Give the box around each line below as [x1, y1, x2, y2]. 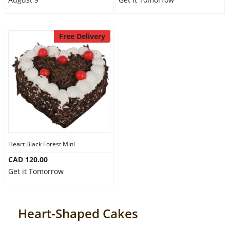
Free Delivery [59, 31, 105, 41]
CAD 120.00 [8, 155, 48, 164]
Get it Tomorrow [8, 166, 64, 176]
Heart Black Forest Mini [8, 140, 75, 148]
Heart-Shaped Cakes [18, 205, 138, 222]
